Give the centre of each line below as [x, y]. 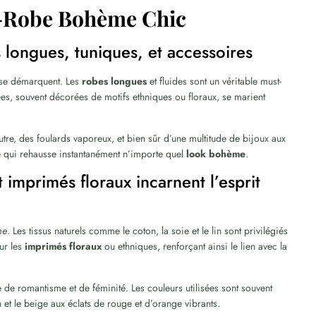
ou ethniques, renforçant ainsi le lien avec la [195, 246]
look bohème [216, 154]
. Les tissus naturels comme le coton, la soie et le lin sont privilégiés [148, 231]
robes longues [115, 81]
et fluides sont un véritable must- [214, 81]
